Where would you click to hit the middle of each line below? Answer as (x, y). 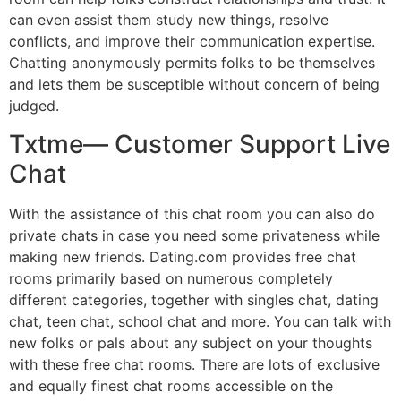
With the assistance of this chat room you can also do (192, 213)
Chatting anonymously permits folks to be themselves (192, 63)
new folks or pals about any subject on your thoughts (191, 342)
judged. (34, 106)
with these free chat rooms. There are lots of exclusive (194, 364)
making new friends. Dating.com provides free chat (183, 256)
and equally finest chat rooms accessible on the (171, 385)
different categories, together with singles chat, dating (194, 299)
